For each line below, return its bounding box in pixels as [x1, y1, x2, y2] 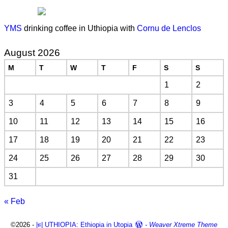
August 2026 [4, 47, 60, 58]
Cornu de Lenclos [137, 23, 201, 33]
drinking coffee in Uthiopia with [22, 23, 137, 33]
